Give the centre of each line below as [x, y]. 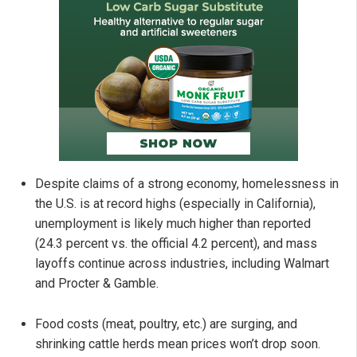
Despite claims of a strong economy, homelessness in [187, 184]
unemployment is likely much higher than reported [173, 224]
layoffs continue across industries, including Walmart [182, 264]
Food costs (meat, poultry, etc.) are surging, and [166, 324]
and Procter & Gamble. [97, 284]
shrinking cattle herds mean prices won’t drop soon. [178, 344]
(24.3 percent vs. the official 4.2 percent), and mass [176, 244]
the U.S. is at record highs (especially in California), [175, 204]
